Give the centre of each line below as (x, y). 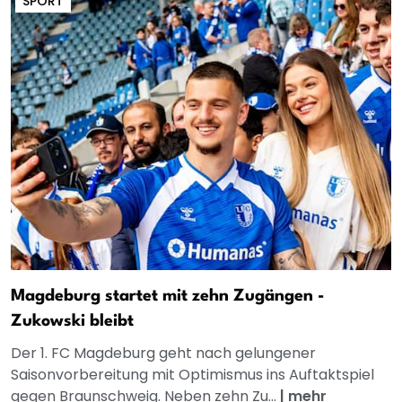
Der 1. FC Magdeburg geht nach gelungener (163, 353)
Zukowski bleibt (72, 321)
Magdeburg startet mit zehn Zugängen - (168, 296)
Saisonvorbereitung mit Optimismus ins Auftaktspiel (192, 374)
